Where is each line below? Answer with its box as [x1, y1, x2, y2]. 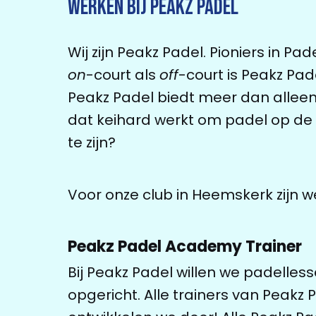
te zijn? [68, 133, 116, 153]
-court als [86, 65, 159, 85]
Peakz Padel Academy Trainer [68, 236, 302, 258]
